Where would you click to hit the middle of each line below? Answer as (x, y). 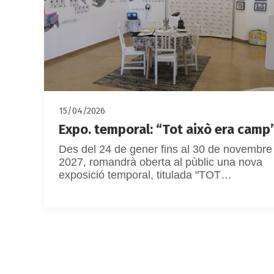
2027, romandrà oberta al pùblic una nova (161, 162)
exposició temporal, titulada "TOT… (145, 175)
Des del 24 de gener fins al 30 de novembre (165, 149)
